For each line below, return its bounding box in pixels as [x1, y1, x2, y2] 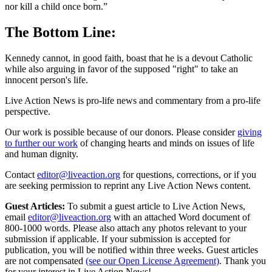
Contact [5, 169, 35, 180]
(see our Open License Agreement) [86, 255, 219, 266]
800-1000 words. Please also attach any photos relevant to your [5, 222, 246, 233]
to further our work [5, 137, 78, 148]
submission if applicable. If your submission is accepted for [5, 233, 230, 244]
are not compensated [5, 255, 83, 266]
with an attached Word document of [114, 211, 250, 222]
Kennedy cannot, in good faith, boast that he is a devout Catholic [5, 52, 253, 63]
